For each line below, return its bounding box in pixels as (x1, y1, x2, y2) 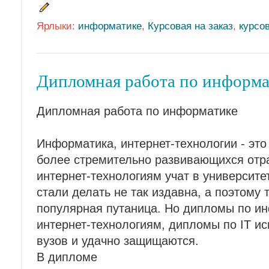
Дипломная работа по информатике (37, 104, 238, 118)
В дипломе (37, 250, 97, 264)
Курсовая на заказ (148, 19, 233, 32)
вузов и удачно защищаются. (37, 234, 199, 247)
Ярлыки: (37, 19, 78, 32)
